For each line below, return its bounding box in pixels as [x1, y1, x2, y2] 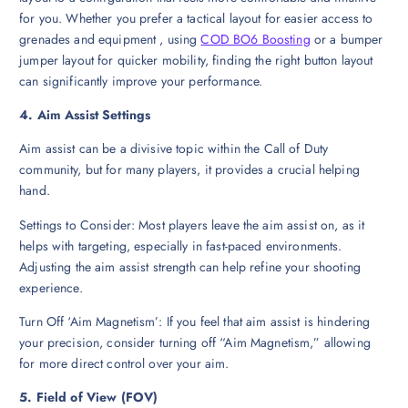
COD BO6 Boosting [200, 30, 311, 49]
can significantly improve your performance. [19, 72, 263, 91]
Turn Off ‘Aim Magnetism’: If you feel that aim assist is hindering [19, 311, 371, 331]
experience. [19, 278, 83, 297]
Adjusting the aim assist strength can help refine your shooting [19, 257, 361, 276]
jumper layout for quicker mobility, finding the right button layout [19, 51, 373, 70]
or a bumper [310, 30, 383, 49]
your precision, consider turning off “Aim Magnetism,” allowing [19, 332, 371, 352]
